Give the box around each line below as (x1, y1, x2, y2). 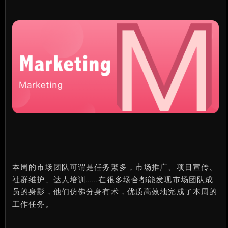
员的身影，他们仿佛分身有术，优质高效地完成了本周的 (12, 186, 218, 196)
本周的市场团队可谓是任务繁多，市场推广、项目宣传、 (12, 161, 218, 172)
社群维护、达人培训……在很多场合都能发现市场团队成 (12, 174, 214, 184)
